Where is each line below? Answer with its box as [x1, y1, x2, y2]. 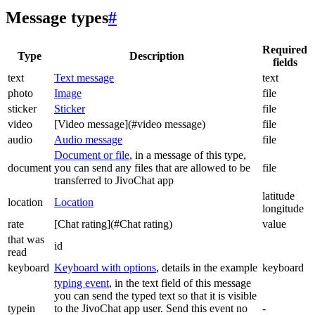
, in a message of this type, [129, 149, 246, 162]
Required [262, 44, 307, 56]
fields [272, 56, 297, 69]
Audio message [54, 134, 122, 146]
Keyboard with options [54, 262, 156, 274]
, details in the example [156, 262, 257, 274]
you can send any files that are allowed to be [54, 162, 250, 174]
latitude [262, 190, 295, 202]
